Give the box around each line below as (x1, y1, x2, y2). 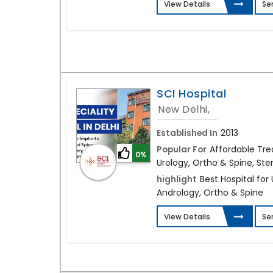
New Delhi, (158, 102, 210, 117)
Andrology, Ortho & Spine (157, 186, 264, 199)
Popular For (157, 143, 207, 156)
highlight (157, 173, 197, 186)
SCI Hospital (157, 86, 227, 102)
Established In (157, 127, 218, 140)
